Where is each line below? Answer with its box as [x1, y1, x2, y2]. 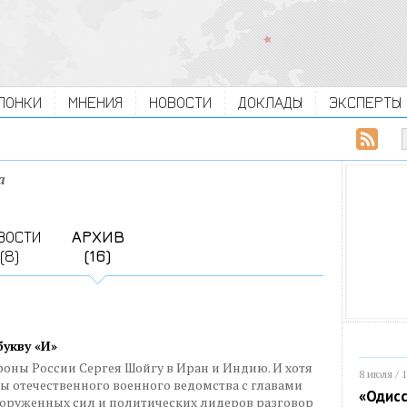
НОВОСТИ [149, 93, 212, 112]
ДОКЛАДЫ [238, 93, 303, 112]
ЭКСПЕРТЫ [329, 93, 402, 112]
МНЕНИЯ [68, 93, 123, 112]
